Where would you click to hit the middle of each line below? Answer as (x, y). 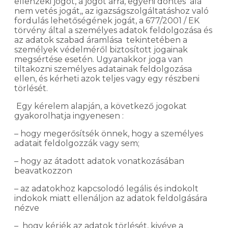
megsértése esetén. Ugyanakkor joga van (98, 59)
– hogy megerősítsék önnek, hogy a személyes (109, 133)
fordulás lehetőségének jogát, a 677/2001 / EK (107, 20)
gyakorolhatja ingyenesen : (70, 116)
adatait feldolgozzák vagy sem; (77, 143)
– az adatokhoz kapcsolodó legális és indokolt (106, 188)
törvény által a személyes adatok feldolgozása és (113, 30)
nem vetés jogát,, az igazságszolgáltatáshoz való (111, 11)
